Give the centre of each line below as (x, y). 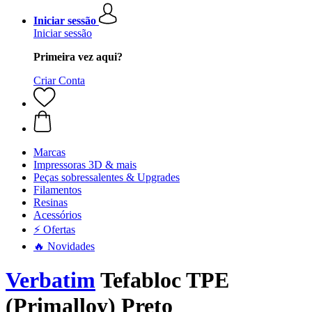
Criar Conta (59, 80)
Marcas (49, 152)
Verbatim (50, 280)
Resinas (50, 202)
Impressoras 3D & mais (85, 165)
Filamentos (57, 190)
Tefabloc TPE (162, 280)
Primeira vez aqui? (78, 57)
